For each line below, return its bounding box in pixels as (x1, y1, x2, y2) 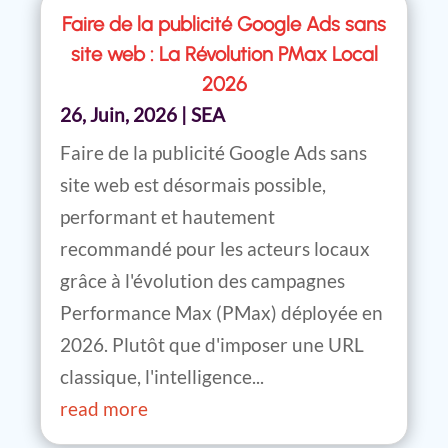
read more (60, 397, 148, 421)
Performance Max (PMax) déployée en (60, 301, 383, 325)
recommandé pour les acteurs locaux (60, 237, 370, 261)
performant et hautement (60, 205, 275, 229)
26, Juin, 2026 (60, 103, 177, 127)
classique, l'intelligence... (60, 365, 264, 389)
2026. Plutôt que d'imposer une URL (60, 333, 364, 357)
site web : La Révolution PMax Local (70, 42, 378, 67)
